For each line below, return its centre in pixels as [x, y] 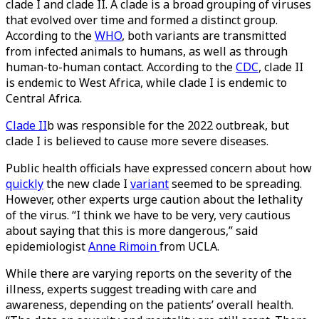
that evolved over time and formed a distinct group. [142, 20]
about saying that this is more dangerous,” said [132, 231]
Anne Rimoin [124, 246]
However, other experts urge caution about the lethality [154, 199]
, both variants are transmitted [204, 36]
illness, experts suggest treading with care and [131, 289]
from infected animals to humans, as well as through [147, 51]
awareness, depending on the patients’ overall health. [150, 305]
